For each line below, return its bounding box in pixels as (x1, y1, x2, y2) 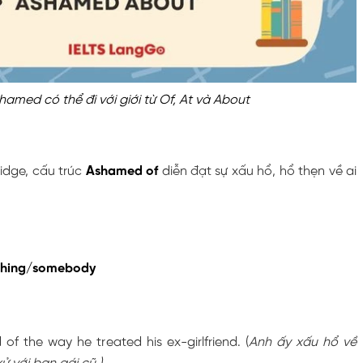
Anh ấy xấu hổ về (248, 335, 357, 349)
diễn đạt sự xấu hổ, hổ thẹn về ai (158, 164, 357, 178)
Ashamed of (85, 164, 159, 178)
